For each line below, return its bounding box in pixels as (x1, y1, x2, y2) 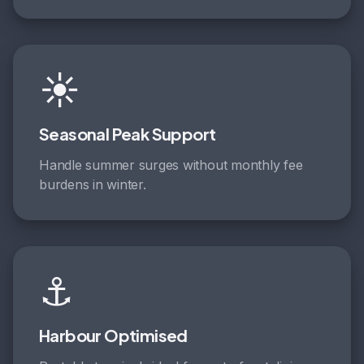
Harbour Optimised (39, 325, 188, 345)
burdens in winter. (39, 176, 146, 193)
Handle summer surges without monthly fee (39, 157, 303, 173)
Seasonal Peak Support (39, 123, 216, 144)
